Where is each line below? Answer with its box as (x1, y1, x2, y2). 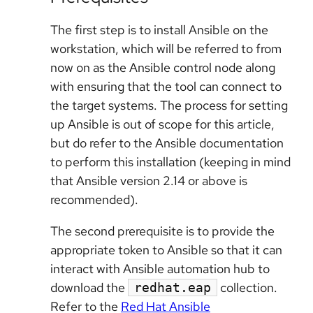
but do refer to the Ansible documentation (50, 135, 284, 152)
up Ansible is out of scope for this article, (50, 116, 275, 133)
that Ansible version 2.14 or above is (50, 173, 247, 189)
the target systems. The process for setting (50, 97, 288, 114)
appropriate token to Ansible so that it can (50, 242, 282, 259)
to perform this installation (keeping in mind (50, 154, 291, 170)
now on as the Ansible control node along (50, 59, 275, 76)
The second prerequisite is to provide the (50, 223, 275, 240)
